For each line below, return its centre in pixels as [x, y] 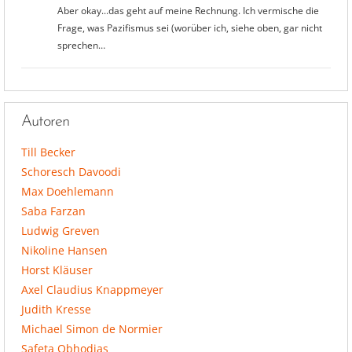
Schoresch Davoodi [71, 172]
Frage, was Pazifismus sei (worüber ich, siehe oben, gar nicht [189, 28]
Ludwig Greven [60, 231]
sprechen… [81, 46]
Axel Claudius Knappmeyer [92, 290]
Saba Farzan [53, 211]
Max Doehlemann [68, 192]
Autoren [45, 122]
